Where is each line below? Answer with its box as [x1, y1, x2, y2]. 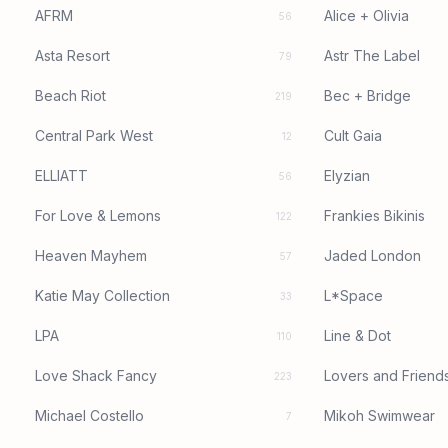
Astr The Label [324, 46, 421, 64]
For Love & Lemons [34, 206, 161, 224]
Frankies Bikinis [324, 206, 426, 224]
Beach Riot [34, 86, 106, 104]
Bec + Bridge [324, 86, 412, 104]
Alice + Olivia [324, 6, 410, 24]
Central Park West [34, 126, 153, 144]
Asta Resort [34, 46, 110, 64]
